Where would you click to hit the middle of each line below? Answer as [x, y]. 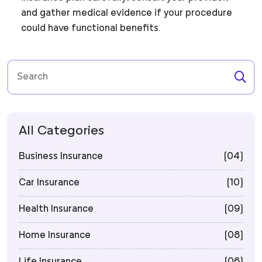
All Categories [61, 131]
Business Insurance [61, 156]
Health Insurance [56, 209]
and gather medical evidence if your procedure [127, 13]
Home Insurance [55, 235]
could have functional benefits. [91, 28]
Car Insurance [49, 183]
